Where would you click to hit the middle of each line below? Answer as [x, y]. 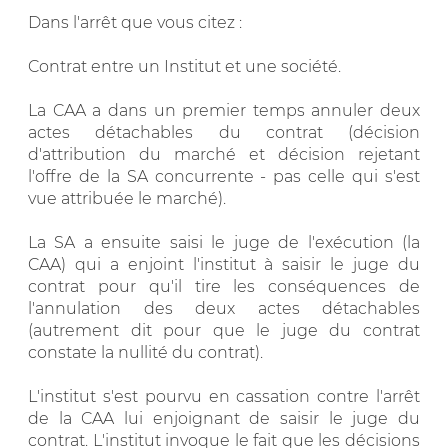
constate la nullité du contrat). [145, 352]
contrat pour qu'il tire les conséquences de [224, 286]
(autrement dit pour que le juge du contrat [224, 330]
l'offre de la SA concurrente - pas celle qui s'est [224, 176]
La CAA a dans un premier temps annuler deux [224, 110]
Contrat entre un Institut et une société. [184, 66]
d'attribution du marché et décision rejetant [224, 154]
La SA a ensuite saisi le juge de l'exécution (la [224, 242]
